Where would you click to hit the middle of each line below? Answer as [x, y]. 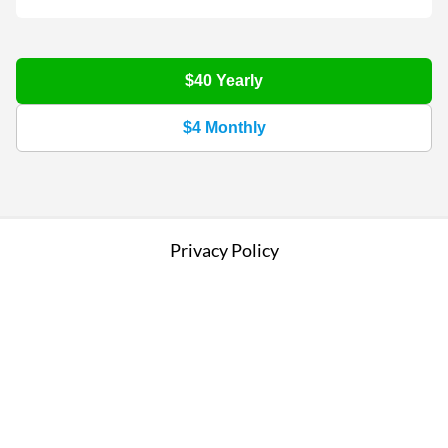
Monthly [235, 127]
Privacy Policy [224, 249]
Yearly [239, 80]
